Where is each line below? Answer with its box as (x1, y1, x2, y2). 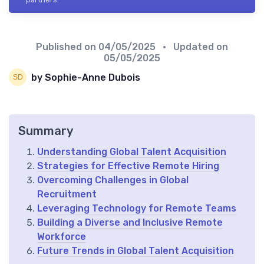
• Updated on (158, 41, 228, 53)
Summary (18, 124, 73, 138)
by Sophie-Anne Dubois (31, 71, 140, 83)
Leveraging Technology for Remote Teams (37, 203, 236, 214)
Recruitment (37, 189, 97, 200)
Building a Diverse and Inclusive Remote (37, 217, 223, 229)
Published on (36, 41, 98, 53)
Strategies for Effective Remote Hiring (37, 160, 219, 172)
